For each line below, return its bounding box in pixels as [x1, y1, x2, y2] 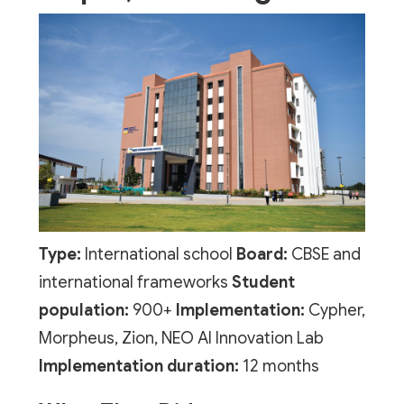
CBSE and [287, 243, 361, 264]
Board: [235, 243, 288, 264]
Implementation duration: [38, 355, 239, 376]
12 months [238, 355, 319, 376]
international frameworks [38, 271, 232, 292]
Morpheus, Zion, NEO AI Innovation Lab [38, 327, 324, 348]
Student [231, 271, 295, 292]
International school [80, 243, 236, 264]
